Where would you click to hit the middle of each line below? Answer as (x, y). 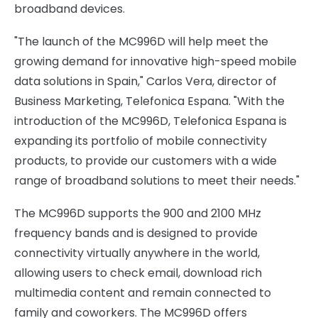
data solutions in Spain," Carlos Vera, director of (146, 81)
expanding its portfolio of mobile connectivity (141, 141)
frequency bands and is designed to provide (136, 233)
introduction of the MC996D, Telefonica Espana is (150, 121)
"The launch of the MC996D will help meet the (141, 42)
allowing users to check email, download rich (138, 273)
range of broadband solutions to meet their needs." (157, 181)
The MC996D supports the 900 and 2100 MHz (138, 213)
